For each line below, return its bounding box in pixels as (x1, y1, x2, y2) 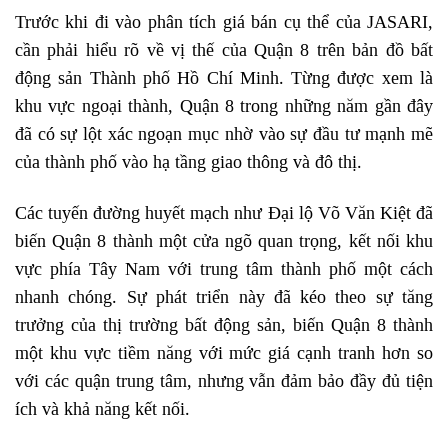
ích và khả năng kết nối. (15, 398, 190, 419)
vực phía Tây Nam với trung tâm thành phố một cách (15, 258, 433, 279)
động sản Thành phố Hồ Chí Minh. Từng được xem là (15, 67, 433, 88)
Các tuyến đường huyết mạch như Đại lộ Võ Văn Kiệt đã (15, 202, 433, 223)
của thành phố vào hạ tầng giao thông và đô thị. (15, 151, 362, 172)
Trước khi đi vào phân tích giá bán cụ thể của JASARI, (15, 11, 433, 32)
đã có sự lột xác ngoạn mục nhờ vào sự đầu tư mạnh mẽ (15, 123, 433, 144)
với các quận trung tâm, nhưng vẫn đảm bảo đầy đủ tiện (15, 370, 433, 391)
